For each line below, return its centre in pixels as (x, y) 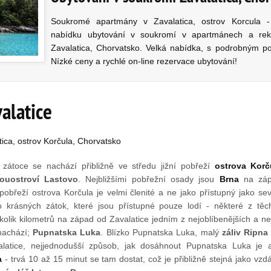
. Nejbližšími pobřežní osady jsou (149, 179)
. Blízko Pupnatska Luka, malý (161, 232)
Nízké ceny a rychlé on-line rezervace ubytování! (144, 61)
